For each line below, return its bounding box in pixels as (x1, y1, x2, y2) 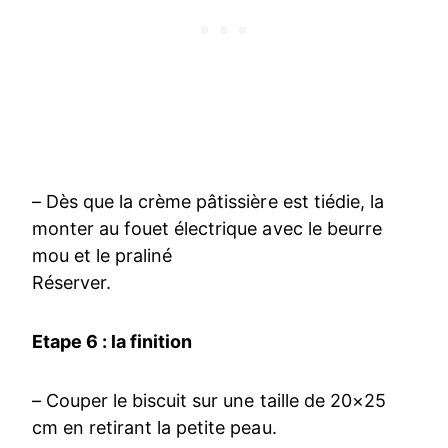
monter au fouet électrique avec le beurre (32, 217, 382, 239)
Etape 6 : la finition (32, 330, 193, 352)
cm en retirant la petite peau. (32, 416, 277, 438)
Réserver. (32, 271, 112, 293)
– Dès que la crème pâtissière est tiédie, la (32, 190, 384, 212)
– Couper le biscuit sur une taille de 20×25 (32, 389, 386, 411)
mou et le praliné (32, 244, 173, 266)
